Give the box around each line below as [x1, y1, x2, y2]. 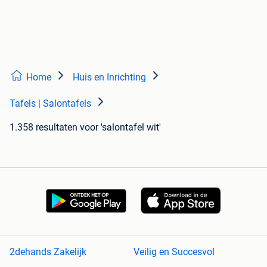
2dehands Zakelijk [10, 246, 86, 258]
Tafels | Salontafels [10, 97, 91, 109]
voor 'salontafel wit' [80, 121, 161, 133]
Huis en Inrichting [73, 71, 146, 83]
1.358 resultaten [10, 121, 77, 133]
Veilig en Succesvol [133, 246, 215, 258]
